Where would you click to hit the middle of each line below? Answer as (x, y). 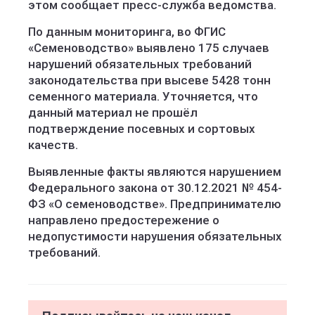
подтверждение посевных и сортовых (142, 129)
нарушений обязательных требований (140, 64)
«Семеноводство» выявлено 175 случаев (149, 48)
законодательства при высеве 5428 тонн (149, 80)
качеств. (53, 145)
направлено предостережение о (124, 220)
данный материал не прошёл (113, 112)
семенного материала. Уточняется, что (143, 96)
